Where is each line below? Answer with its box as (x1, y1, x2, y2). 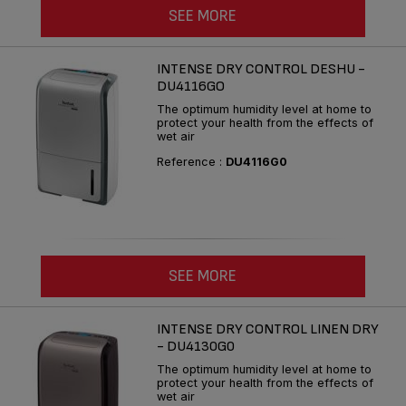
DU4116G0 (226, 155, 287, 169)
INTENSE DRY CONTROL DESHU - (157, 61, 365, 79)
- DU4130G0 (157, 337, 235, 355)
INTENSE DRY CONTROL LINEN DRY (157, 320, 379, 338)
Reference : (157, 155, 226, 169)
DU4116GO (157, 78, 225, 96)
